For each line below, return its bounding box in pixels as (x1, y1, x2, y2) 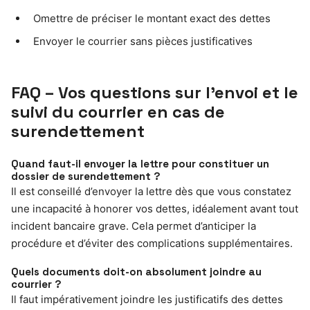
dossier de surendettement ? (11, 169, 161, 183)
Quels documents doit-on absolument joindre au (11, 264, 262, 278)
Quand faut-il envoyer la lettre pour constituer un (11, 156, 269, 170)
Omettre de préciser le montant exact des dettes (33, 11, 271, 25)
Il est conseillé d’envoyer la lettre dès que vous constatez (11, 184, 291, 198)
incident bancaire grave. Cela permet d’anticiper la (11, 219, 256, 232)
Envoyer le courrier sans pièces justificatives (33, 34, 253, 48)
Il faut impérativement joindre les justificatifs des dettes (11, 292, 283, 306)
